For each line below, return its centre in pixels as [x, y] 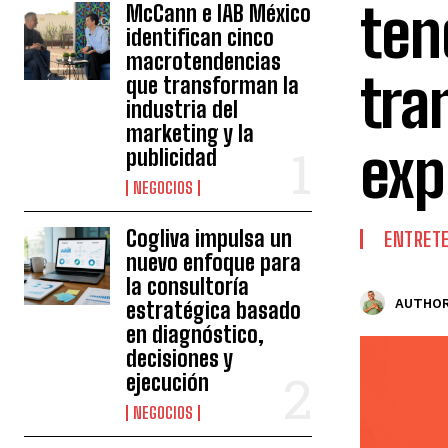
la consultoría [188, 286]
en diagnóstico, [195, 334]
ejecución [168, 382]
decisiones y [180, 358]
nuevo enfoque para [214, 262]
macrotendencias [204, 61]
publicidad [172, 157]
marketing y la [190, 133]
